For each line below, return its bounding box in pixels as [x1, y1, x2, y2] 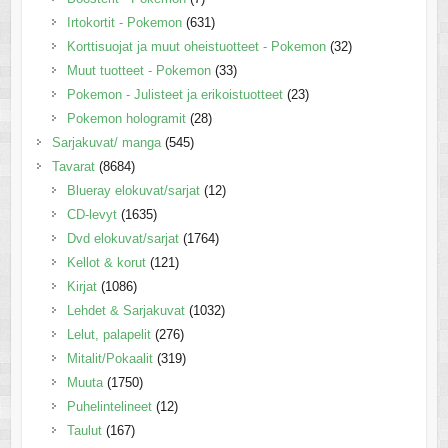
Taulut [66, 423, 102, 439]
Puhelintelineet [66, 399, 152, 415]
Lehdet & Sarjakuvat [66, 303, 185, 319]
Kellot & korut [66, 255, 146, 271]
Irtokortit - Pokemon [66, 15, 182, 31]
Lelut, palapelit [66, 327, 151, 343]
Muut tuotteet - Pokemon [66, 63, 211, 79]
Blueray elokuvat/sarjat [66, 183, 200, 199]
